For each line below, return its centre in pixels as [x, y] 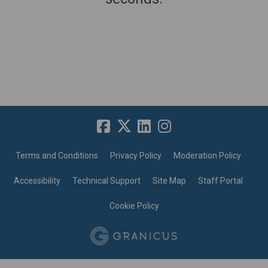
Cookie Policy [134, 206]
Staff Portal [220, 181]
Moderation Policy [207, 156]
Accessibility [37, 181]
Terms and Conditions [57, 156]
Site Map [169, 181]
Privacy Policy [135, 156]
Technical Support [106, 181]
